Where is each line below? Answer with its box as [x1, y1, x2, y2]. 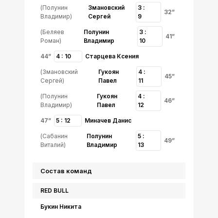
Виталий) [40, 141, 66, 148]
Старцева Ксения [85, 53, 139, 60]
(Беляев [40, 28, 64, 36]
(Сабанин [40, 132, 68, 140]
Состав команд [40, 167, 92, 175]
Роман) [40, 37, 61, 44]
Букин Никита [40, 203, 81, 210]
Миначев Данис [85, 117, 131, 124]
